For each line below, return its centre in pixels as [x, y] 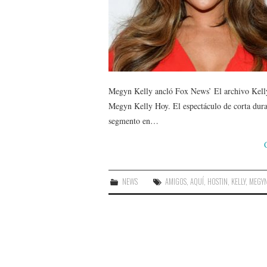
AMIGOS [176, 181]
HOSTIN [218, 181]
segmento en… [133, 120]
